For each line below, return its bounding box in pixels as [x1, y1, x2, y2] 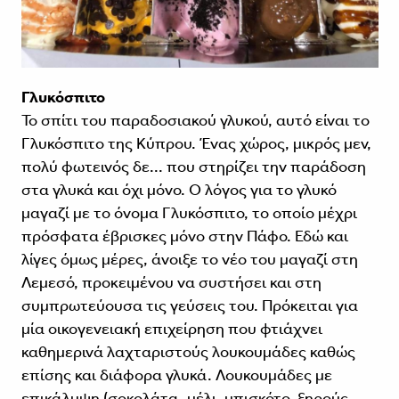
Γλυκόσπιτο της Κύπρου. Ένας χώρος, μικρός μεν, [20, 134, 371, 154]
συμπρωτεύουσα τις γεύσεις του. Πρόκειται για [20, 296, 358, 316]
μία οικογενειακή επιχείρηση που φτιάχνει [20, 319, 322, 339]
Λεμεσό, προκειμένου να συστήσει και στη [20, 273, 322, 293]
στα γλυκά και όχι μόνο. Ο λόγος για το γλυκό [20, 180, 337, 200]
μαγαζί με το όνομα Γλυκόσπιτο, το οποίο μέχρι [20, 203, 357, 224]
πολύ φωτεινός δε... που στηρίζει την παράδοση [20, 157, 366, 177]
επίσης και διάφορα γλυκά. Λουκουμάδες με [20, 365, 332, 386]
